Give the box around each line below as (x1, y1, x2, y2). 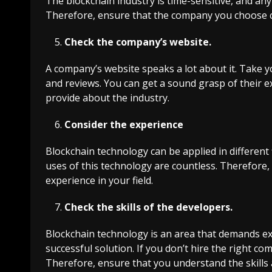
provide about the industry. (46, 90, 169, 104)
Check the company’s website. (64, 35, 211, 49)
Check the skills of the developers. (64, 200, 233, 214)
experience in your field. (46, 173, 153, 187)
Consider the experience (64, 117, 183, 131)
